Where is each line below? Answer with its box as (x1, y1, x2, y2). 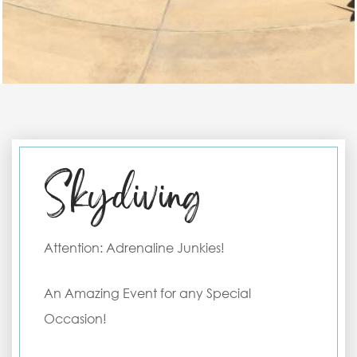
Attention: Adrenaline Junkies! (44, 240, 225, 256)
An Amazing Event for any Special (44, 285, 251, 301)
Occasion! (44, 311, 107, 327)
